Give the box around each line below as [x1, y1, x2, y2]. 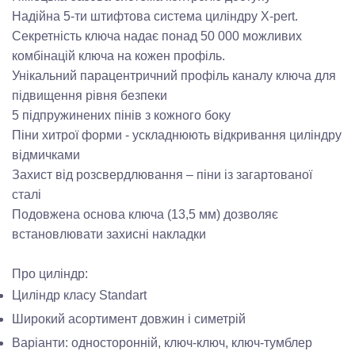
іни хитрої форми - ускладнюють [21, 128, 213, 142]
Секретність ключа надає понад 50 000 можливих [12, 29, 302, 43]
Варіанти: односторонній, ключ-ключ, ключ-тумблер [12, 336, 312, 349]
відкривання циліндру [213, 128, 342, 142]
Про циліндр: [12, 267, 88, 281]
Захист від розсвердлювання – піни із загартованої [12, 168, 312, 181]
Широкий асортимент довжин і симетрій [12, 312, 246, 326]
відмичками [12, 148, 80, 162]
